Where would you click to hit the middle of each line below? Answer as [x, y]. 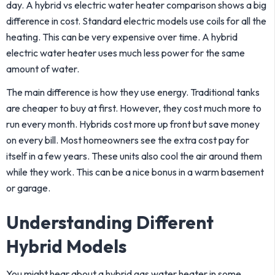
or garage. [28, 188]
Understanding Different [110, 223]
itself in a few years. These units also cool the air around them [134, 156]
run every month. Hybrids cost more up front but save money [133, 124]
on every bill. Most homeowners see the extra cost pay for [128, 140]
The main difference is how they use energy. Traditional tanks [133, 92]
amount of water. [43, 69]
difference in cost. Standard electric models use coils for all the [136, 21]
